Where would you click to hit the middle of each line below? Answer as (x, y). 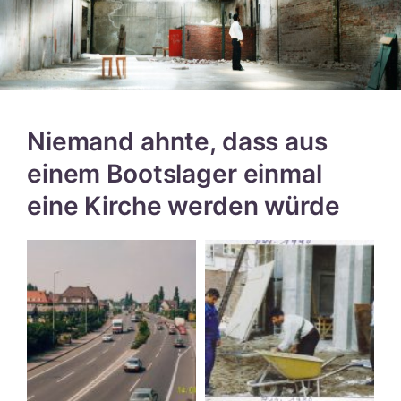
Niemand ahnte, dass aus (177, 141)
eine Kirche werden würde (183, 205)
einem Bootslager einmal (175, 173)
